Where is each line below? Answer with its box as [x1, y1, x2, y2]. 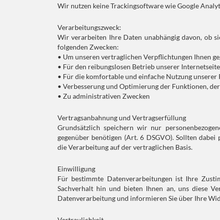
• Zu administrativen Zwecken [57, 92, 150, 100]
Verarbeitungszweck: [57, 23, 121, 31]
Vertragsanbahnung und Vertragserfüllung [57, 113, 186, 122]
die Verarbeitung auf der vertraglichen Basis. [57, 143, 192, 151]
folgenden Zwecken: [57, 43, 119, 51]
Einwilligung [57, 165, 95, 173]
